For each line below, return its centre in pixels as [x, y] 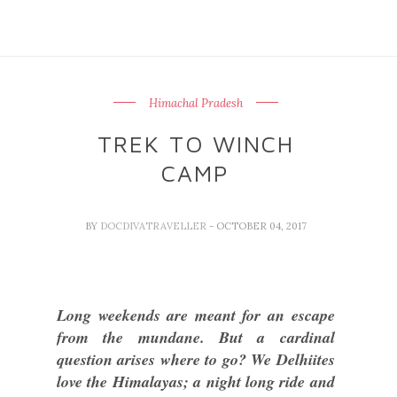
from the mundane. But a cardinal [196, 337]
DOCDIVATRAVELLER [154, 226]
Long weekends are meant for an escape [196, 315]
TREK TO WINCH [195, 144]
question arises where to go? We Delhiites [196, 359]
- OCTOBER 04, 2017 [257, 226]
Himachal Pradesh [195, 103]
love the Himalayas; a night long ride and [196, 381]
